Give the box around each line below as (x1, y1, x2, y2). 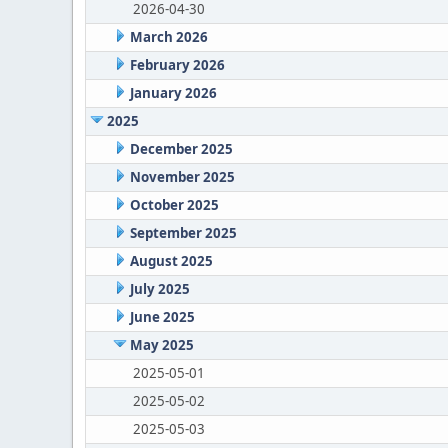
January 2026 (129, 84, 217, 102)
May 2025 (129, 336, 194, 354)
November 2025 (129, 168, 235, 186)
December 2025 (129, 140, 233, 158)
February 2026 (129, 56, 225, 74)
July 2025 (129, 280, 190, 298)
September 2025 (129, 224, 237, 242)
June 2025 (129, 308, 195, 326)
